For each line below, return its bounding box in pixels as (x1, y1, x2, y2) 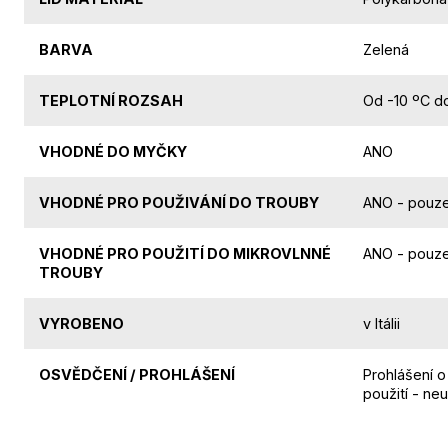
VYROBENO (39, 314, 124, 332)
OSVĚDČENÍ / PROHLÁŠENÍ (39, 365, 235, 383)
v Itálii (363, 314, 400, 332)
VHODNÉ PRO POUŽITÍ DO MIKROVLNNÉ (39, 244, 331, 262)
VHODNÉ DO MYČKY (39, 142, 187, 160)
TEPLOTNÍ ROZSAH (39, 91, 183, 109)
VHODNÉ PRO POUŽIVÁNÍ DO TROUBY (39, 193, 319, 211)
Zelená (363, 40, 409, 58)
